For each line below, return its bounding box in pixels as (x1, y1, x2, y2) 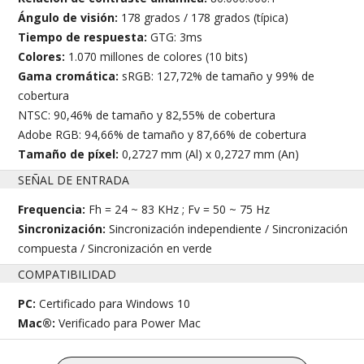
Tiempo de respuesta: (18, 29, 151, 45)
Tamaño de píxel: (18, 146, 123, 162)
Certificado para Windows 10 (39, 296, 191, 312)
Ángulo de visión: (18, 10, 122, 26)
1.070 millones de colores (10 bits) (68, 49, 249, 65)
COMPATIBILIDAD (18, 266, 117, 283)
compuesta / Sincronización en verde (18, 240, 213, 257)
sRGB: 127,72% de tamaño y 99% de (122, 68, 315, 84)
